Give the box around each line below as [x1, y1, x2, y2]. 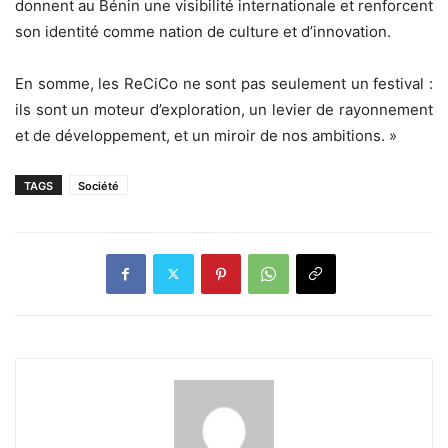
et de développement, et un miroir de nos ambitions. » [15, 125, 397, 145]
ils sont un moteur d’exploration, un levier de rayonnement [15, 99, 433, 119]
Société [78, 178, 119, 193]
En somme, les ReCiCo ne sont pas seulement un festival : [15, 73, 433, 93]
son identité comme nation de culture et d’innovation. [15, 21, 391, 41]
